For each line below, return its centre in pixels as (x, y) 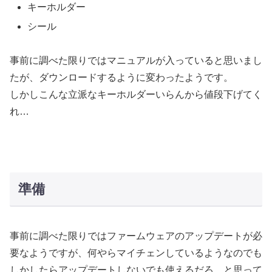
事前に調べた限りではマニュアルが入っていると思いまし (136, 61)
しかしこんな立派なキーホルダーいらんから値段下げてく (136, 95)
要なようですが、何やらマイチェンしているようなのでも (136, 253)
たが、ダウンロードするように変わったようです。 (121, 78)
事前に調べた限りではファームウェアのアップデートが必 (136, 236)
